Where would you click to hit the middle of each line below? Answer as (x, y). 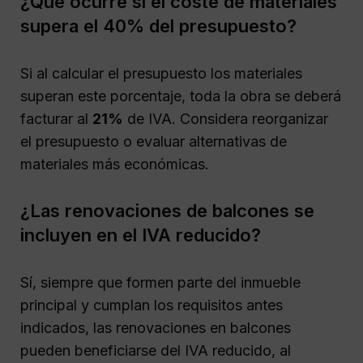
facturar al (56, 118)
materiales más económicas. (115, 164)
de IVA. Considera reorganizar (226, 118)
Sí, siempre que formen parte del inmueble (160, 283)
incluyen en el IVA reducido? (141, 235)
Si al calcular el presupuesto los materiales (161, 73)
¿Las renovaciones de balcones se (167, 211)
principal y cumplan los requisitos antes (152, 305)
